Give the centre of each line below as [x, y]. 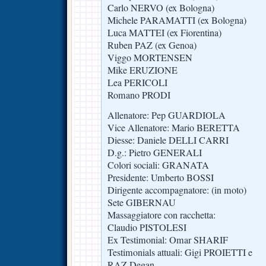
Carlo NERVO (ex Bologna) [161, 8]
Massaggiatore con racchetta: [161, 215]
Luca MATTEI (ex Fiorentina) [164, 33]
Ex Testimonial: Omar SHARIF [168, 240]
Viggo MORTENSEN [150, 58]
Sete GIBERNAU [142, 203]
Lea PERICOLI [137, 83]
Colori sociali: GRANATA [158, 165]
